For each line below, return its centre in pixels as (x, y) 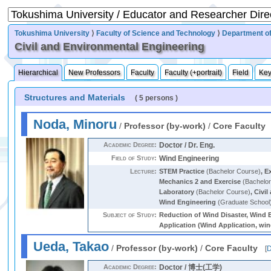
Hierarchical (38, 73)
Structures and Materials (75, 97)
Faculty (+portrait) (194, 73)
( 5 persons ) (157, 98)
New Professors (95, 73)
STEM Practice (182, 171)
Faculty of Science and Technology (156, 33)
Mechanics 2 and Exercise (200, 181)
